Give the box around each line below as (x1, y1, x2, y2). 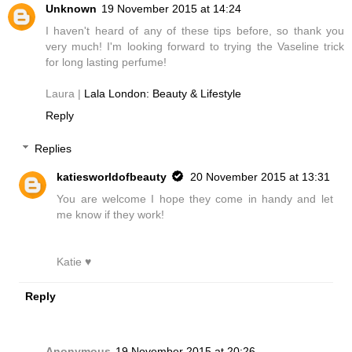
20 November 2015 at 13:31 (190, 170, 331, 184)
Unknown (46, 2, 97, 16)
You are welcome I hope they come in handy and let (57, 192, 333, 206)
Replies (35, 142, 72, 156)
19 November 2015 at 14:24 (101, 2, 241, 16)
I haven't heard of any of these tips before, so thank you (46, 24, 344, 38)
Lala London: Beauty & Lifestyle (84, 87, 241, 101)
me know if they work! (57, 208, 165, 222)
